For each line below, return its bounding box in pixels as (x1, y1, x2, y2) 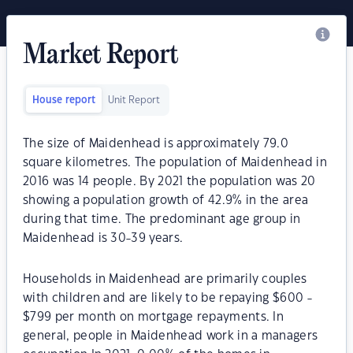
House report (32, 95, 95, 105)
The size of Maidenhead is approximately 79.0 (23, 138, 289, 150)
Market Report (23, 41, 179, 71)
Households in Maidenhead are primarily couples (23, 273, 307, 285)
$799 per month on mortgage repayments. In (23, 311, 284, 323)
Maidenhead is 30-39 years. (23, 232, 184, 244)
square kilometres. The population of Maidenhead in (23, 157, 328, 169)
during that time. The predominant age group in (23, 214, 301, 225)
